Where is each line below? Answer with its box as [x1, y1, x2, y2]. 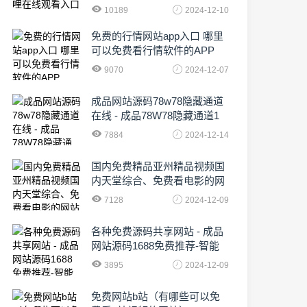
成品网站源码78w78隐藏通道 [91, 95, 223, 107]
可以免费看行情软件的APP [91, 45, 214, 56]
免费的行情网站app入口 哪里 [91, 30, 223, 42]
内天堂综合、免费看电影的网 [91, 175, 225, 186]
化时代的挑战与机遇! [91, 254, 186, 266]
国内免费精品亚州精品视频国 [91, 160, 225, 172]
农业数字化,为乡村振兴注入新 [91, 124, 228, 136]
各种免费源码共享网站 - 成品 [91, 225, 223, 237]
